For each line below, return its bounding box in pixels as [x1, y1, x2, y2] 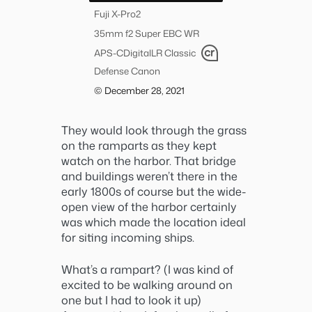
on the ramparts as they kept [61, 136, 217, 153]
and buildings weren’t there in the [61, 167, 237, 184]
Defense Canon [94, 63, 160, 77]
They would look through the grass [61, 121, 247, 138]
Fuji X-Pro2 [94, 6, 141, 20]
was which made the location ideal [61, 213, 246, 230]
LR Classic [151, 46, 196, 60]
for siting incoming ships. [61, 228, 194, 245]
